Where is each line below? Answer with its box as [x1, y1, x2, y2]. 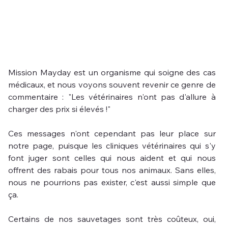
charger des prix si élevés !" [8, 103, 111, 114]
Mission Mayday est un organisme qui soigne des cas [8, 67, 216, 77]
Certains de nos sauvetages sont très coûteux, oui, [8, 213, 216, 224]
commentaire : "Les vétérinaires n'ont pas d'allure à [8, 91, 216, 102]
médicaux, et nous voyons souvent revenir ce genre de [8, 79, 216, 90]
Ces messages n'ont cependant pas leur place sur [8, 128, 216, 138]
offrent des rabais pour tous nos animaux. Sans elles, [8, 164, 216, 175]
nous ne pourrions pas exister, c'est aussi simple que [8, 177, 216, 187]
